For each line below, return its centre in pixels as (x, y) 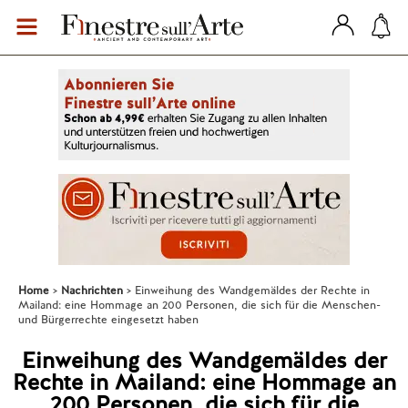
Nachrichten (92, 291)
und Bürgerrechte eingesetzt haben (108, 320)
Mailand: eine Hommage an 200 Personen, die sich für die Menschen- (199, 305)
